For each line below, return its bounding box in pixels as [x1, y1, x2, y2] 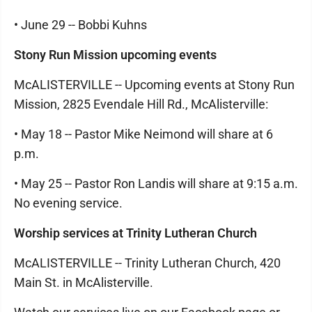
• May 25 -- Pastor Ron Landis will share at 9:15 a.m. [14, 176, 298, 191]
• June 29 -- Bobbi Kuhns [14, 17, 147, 32]
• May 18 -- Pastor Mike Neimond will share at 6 [14, 127, 273, 141]
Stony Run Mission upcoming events [14, 47, 217, 62]
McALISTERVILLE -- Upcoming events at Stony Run [14, 77, 295, 92]
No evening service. [14, 196, 123, 210]
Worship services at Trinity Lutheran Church [14, 226, 257, 240]
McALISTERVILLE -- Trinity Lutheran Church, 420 [14, 256, 281, 270]
